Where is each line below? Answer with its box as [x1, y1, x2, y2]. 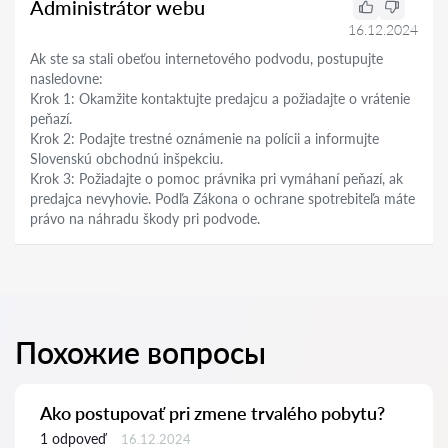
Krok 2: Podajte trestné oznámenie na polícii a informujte [30, 130, 379, 147]
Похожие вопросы [15, 334, 266, 370]
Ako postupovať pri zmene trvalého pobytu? [40, 402, 385, 424]
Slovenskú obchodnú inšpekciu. [30, 150, 223, 167]
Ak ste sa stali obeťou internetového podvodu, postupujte [30, 50, 383, 67]
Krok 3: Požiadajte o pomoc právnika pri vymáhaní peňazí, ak [30, 170, 403, 187]
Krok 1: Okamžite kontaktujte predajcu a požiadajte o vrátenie [30, 90, 410, 107]
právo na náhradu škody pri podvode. [30, 210, 260, 227]
